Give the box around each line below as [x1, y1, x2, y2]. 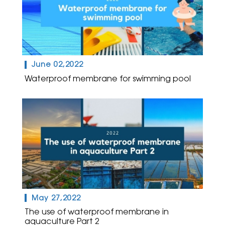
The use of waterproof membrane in [25, 206, 169, 216]
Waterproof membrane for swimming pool [25, 73, 191, 83]
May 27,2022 [32, 193, 81, 202]
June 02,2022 [32, 60, 83, 69]
